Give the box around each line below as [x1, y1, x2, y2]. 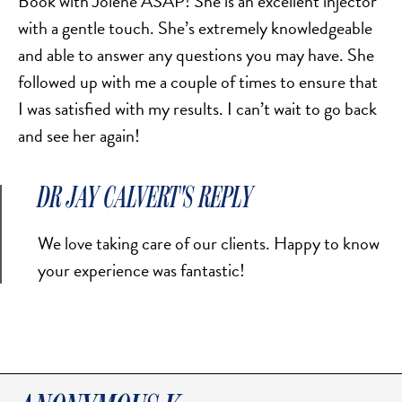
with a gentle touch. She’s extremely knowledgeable [18, 14, 372, 42]
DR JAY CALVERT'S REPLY [38, 179, 253, 217]
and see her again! [18, 122, 140, 150]
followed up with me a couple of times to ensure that [18, 68, 378, 96]
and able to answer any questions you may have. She [18, 41, 374, 69]
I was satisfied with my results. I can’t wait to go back [18, 95, 377, 123]
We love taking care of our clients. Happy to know [38, 230, 380, 258]
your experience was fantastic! [38, 257, 245, 284]
